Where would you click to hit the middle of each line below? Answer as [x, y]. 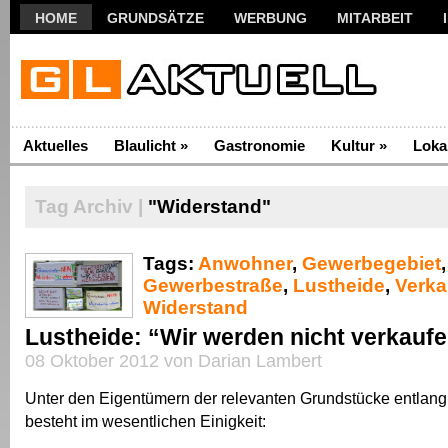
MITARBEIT [375, 18]
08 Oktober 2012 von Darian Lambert [173, 361]
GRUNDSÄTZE [155, 18]
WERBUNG [270, 18]
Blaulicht [145, 145]
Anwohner [245, 263]
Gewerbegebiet [371, 263]
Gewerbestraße [213, 285]
